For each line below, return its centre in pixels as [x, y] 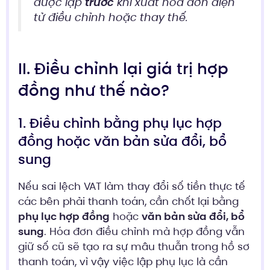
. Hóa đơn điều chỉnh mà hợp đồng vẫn [144, 231]
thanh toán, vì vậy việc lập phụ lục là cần [123, 261]
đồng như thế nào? [94, 90]
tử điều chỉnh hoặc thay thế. [110, 17]
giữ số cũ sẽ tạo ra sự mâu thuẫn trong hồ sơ [134, 246]
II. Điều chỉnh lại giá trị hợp [123, 68]
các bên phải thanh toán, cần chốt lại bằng [128, 201]
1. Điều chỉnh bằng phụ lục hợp [120, 123]
